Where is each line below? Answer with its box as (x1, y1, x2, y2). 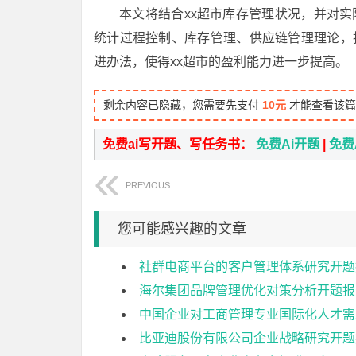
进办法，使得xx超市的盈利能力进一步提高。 (94, 55, 348, 68)
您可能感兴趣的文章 (118, 221, 246, 237)
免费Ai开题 (256, 137, 319, 151)
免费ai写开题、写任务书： (103, 137, 256, 151)
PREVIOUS (126, 180, 170, 190)
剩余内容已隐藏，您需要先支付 (103, 99, 262, 111)
